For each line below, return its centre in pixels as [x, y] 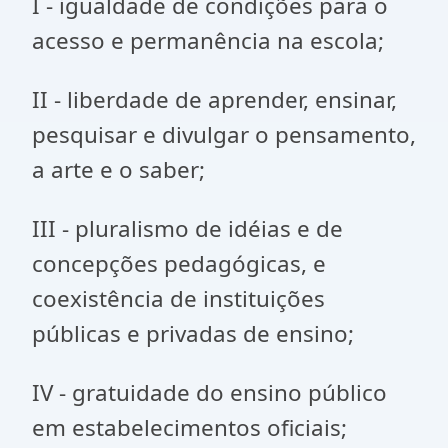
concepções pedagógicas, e [179, 263]
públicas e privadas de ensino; [193, 333]
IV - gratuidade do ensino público [209, 392]
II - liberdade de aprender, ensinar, [214, 99]
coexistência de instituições [178, 298]
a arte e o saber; [118, 169]
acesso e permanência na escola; [208, 40]
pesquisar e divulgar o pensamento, [224, 134]
